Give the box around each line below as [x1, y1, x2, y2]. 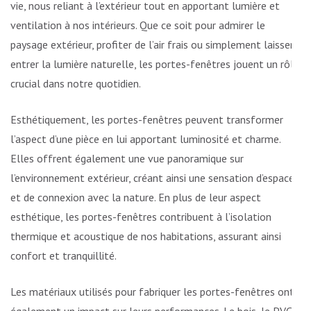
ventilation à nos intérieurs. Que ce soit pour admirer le [10, 18, 265, 33]
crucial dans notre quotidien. [10, 76, 141, 91]
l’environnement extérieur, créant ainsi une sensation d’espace [10, 171, 294, 185]
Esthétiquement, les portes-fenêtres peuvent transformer [10, 112, 283, 127]
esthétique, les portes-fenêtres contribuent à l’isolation [10, 210, 271, 224]
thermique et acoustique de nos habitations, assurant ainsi [10, 229, 281, 244]
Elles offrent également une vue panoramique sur [10, 151, 244, 166]
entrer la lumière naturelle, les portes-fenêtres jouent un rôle [10, 57, 299, 72]
